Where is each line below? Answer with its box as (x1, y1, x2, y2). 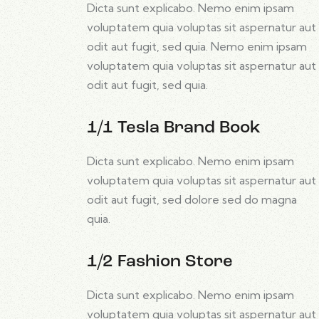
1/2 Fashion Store (87, 253, 233, 271)
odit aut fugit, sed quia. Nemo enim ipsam (87, 39, 307, 54)
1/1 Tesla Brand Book (87, 119, 261, 137)
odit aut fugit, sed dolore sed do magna (87, 192, 297, 207)
